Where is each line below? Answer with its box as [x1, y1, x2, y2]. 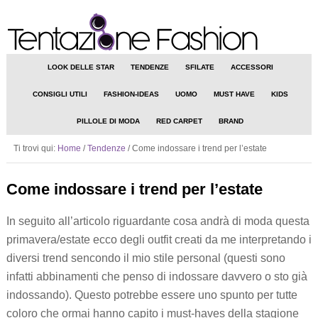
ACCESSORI [230, 63, 273, 71]
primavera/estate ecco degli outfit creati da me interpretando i [6, 234, 312, 246]
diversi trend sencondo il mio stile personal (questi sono [6, 252, 285, 264]
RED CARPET [156, 117, 203, 125]
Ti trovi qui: [13, 143, 57, 153]
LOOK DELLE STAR [47, 63, 114, 71]
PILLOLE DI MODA [77, 117, 141, 125]
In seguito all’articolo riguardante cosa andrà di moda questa [6, 215, 309, 227]
